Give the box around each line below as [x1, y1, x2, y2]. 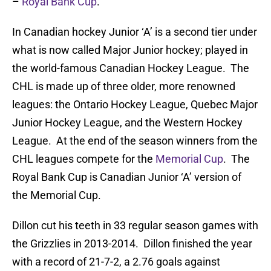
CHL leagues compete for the [12, 152, 155, 166]
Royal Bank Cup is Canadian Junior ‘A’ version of [12, 171, 241, 184]
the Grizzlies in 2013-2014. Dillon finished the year [12, 237, 252, 250]
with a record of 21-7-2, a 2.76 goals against [12, 255, 220, 269]
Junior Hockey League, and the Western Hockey [12, 116, 243, 129]
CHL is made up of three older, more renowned [12, 80, 235, 93]
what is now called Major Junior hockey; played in [12, 44, 248, 57]
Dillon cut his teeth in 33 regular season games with [12, 219, 258, 232]
